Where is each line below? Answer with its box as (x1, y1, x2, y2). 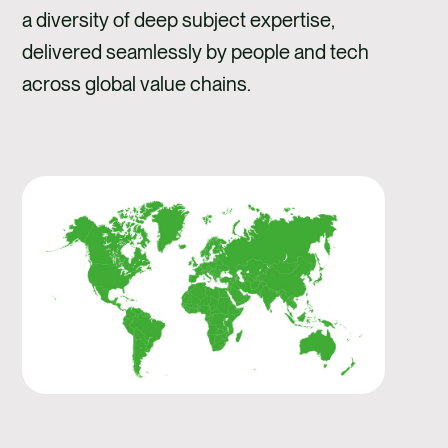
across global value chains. (22, 71, 252, 96)
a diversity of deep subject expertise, (22, 7, 335, 32)
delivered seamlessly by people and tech (22, 39, 370, 64)
